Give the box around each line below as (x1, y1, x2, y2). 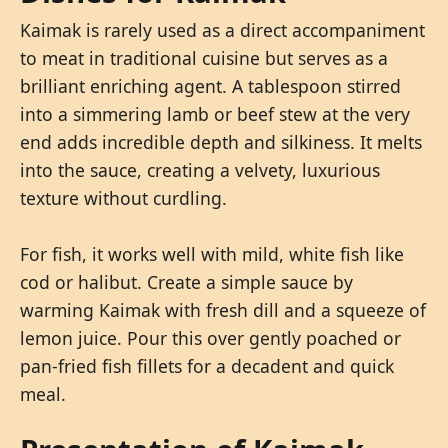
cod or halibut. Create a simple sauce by (20, 269, 353, 294)
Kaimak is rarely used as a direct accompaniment (20, 17, 425, 42)
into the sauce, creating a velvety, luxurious (20, 157, 380, 182)
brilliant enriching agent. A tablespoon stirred (20, 73, 401, 98)
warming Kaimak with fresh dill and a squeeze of (20, 297, 426, 322)
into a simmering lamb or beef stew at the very (20, 101, 410, 126)
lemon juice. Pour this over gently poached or (20, 325, 401, 350)
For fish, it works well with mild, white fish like (20, 241, 404, 266)
